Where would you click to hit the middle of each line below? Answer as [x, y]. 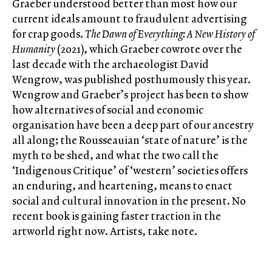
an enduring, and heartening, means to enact [122, 186]
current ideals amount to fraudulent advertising [130, 19]
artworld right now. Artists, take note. [105, 231]
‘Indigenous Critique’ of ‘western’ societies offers [130, 171]
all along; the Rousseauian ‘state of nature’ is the [130, 140]
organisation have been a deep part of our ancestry [133, 125]
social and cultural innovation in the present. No [129, 201]
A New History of [221, 34]
